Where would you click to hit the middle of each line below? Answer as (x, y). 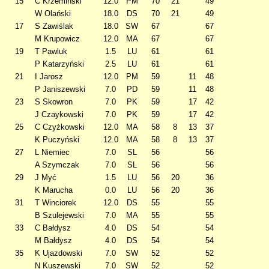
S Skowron (54, 102)
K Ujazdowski (59, 253)
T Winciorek (56, 203)
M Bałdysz (53, 240)
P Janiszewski (60, 89)
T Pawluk (51, 51)
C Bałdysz (53, 228)
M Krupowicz (57, 39)
